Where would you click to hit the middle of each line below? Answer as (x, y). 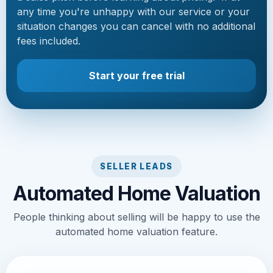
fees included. (49, 41)
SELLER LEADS (136, 166)
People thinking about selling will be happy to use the (136, 217)
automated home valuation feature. (136, 231)
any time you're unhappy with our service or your (133, 11)
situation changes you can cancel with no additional (136, 26)
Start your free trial (136, 75)
